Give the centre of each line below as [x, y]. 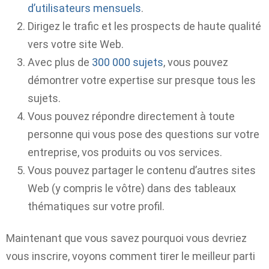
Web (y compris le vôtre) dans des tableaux [132, 189]
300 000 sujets [128, 62]
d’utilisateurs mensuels [84, 8]
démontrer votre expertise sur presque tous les [142, 80]
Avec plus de [60, 62]
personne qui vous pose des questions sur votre [144, 134]
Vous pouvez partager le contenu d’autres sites [142, 171]
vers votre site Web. [76, 44]
